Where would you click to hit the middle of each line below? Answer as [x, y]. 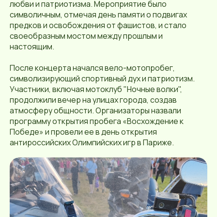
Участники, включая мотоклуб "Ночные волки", [96, 89]
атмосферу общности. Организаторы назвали [95, 111]
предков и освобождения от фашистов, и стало [98, 25]
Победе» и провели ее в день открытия [83, 132]
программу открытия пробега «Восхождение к [97, 121]
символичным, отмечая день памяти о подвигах [98, 15]
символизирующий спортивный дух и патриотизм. [102, 79]
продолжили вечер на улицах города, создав [93, 100]
